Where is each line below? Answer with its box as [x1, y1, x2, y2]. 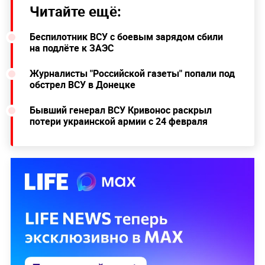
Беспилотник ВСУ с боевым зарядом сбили [29, 30, 223, 44]
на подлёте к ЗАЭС [29, 41, 114, 55]
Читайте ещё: [29, 2, 121, 21]
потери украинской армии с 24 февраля [29, 115, 208, 128]
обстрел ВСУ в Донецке [29, 78, 135, 92]
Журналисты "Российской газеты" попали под [29, 67, 235, 80]
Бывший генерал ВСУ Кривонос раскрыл [29, 104, 212, 117]
